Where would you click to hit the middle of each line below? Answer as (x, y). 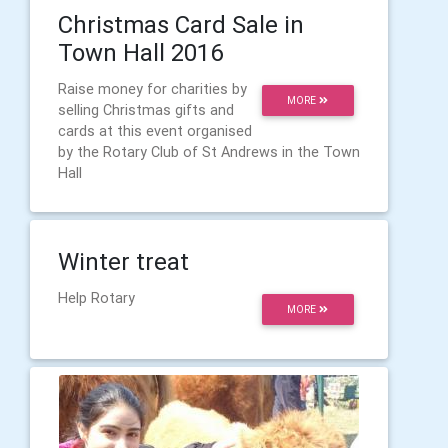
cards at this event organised (155, 131)
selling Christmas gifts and (146, 110)
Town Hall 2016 (141, 52)
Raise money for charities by (152, 89)
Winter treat (123, 261)
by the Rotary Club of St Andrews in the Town (209, 152)
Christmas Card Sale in (181, 24)
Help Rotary (96, 298)
